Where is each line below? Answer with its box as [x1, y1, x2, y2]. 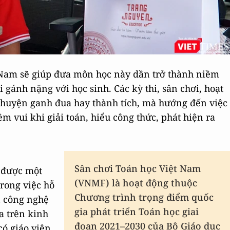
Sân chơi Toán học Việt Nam [74, 162, 201, 175]
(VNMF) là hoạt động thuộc [74, 177, 197, 189]
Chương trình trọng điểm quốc [74, 191, 214, 203]
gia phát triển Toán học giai [74, 205, 199, 218]
